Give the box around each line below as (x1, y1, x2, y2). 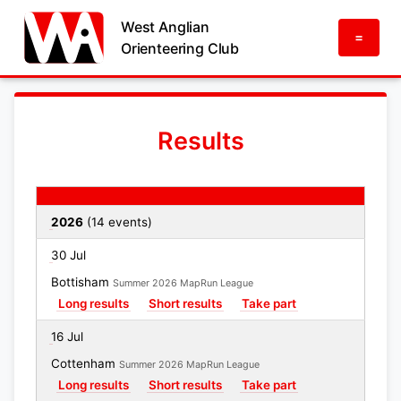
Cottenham (51, 356, 119, 371)
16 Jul (51, 329, 83, 344)
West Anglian (120, 18, 209, 36)
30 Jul (51, 248, 86, 262)
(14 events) (83, 215, 152, 229)
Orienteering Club (120, 39, 240, 57)
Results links (98, 189, 174, 203)
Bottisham (51, 275, 113, 289)
